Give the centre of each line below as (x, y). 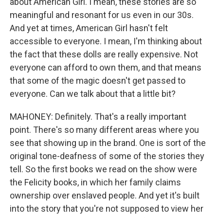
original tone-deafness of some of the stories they (107, 156)
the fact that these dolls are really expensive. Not (104, 54)
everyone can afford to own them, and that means (106, 67)
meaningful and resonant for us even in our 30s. (102, 15)
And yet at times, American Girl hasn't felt (89, 28)
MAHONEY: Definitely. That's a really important (98, 117)
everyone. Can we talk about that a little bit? (93, 94)
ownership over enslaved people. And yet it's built (105, 195)
